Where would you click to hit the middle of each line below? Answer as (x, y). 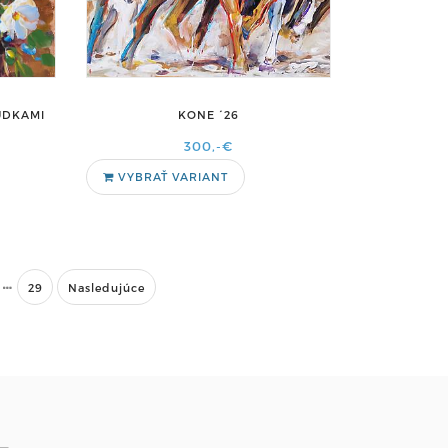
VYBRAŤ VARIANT (170, 176)
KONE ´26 (208, 114)
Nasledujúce (106, 287)
